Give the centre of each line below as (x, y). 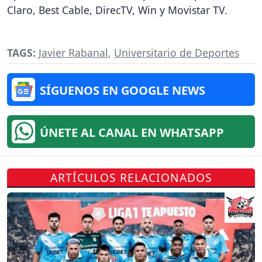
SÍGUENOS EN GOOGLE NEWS (123, 90)
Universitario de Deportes (177, 52)
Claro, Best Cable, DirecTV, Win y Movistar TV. (117, 10)
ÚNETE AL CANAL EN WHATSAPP (132, 132)
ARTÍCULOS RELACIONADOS (131, 177)
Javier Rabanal (73, 52)
